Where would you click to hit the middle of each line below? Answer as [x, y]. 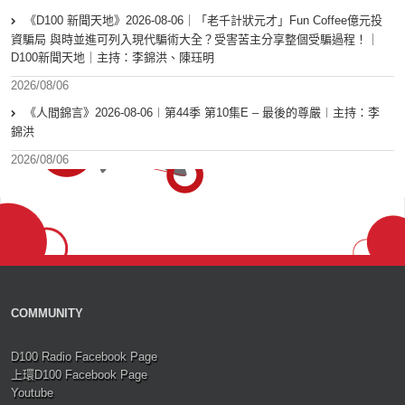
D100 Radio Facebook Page [84, 357]
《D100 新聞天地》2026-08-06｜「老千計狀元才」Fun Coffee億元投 [203, 21]
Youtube [32, 393]
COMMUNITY [47, 314]
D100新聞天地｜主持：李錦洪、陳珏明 [113, 58]
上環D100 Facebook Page [79, 375]
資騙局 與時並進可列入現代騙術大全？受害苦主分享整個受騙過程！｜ [195, 40]
